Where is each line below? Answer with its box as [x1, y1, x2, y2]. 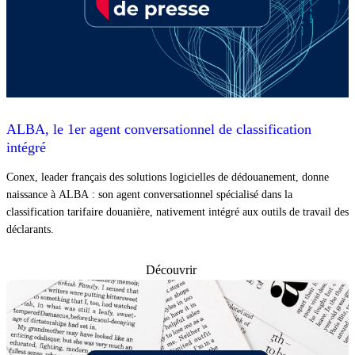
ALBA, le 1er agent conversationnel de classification [6, 121, 311, 138]
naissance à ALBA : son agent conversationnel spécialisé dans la [6, 189, 292, 201]
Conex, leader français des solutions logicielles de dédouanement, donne [6, 171, 329, 184]
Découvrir [146, 263, 197, 277]
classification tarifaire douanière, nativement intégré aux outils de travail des [6, 206, 349, 219]
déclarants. [6, 223, 54, 236]
